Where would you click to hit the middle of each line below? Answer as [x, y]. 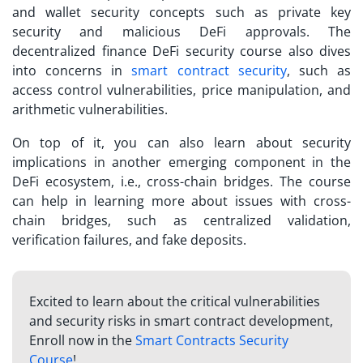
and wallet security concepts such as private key [181, 13]
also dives [316, 51]
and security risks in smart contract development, [181, 321]
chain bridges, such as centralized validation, [181, 221]
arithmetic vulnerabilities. [92, 110]
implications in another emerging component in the [181, 162]
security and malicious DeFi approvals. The [181, 32]
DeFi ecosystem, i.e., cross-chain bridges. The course [181, 182]
